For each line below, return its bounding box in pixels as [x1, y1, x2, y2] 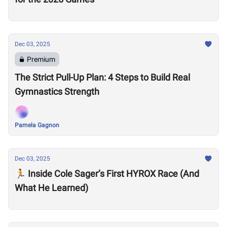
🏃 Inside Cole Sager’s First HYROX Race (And [15, 168, 199, 179]
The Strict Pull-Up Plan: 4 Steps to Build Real [15, 72, 190, 83]
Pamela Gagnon [15, 122, 59, 129]
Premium [27, 55, 55, 63]
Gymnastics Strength [15, 86, 99, 97]
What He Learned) [15, 182, 88, 193]
